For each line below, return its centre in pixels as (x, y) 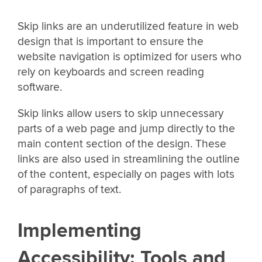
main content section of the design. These (122, 144)
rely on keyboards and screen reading (111, 72)
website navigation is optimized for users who (130, 56)
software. (40, 87)
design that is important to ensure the (111, 41)
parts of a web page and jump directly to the (126, 128)
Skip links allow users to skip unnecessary (120, 113)
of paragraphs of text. (69, 189)
